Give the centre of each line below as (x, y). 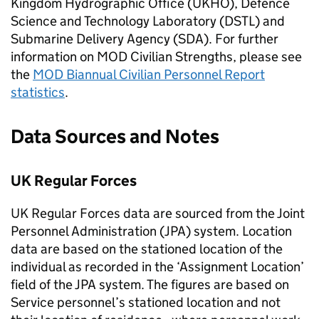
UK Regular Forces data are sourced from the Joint (158, 213)
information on (54, 57)
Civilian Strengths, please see (215, 57)
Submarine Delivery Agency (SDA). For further (145, 39)
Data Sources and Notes (115, 136)
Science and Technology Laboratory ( (117, 21)
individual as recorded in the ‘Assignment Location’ (157, 267)
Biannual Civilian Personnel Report (164, 74)
